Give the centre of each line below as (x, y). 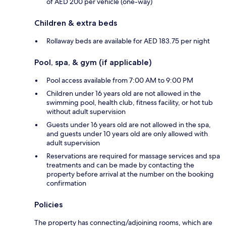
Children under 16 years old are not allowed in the (124, 93)
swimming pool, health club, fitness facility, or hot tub (130, 102)
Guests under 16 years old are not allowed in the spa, (129, 124)
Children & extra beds (76, 23)
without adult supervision (86, 111)
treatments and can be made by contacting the (120, 165)
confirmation (66, 183)
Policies (48, 204)
